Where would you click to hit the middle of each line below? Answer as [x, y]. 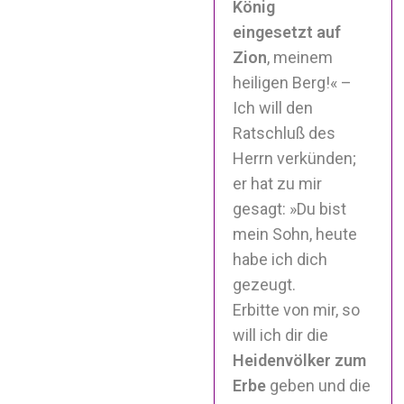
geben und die [319, 385]
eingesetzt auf [287, 32]
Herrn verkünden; [295, 158]
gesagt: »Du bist [290, 208]
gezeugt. [265, 284]
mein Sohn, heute [295, 234]
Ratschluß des [285, 133]
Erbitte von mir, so [297, 309]
